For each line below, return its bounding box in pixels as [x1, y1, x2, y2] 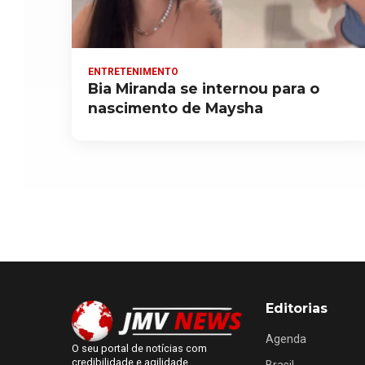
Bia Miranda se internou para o [88, 79, 319, 97]
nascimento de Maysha [88, 99, 263, 117]
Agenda [266, 332, 307, 346]
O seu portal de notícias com [72, 341, 207, 354]
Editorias [266, 300, 328, 316]
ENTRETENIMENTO [88, 65, 178, 77]
